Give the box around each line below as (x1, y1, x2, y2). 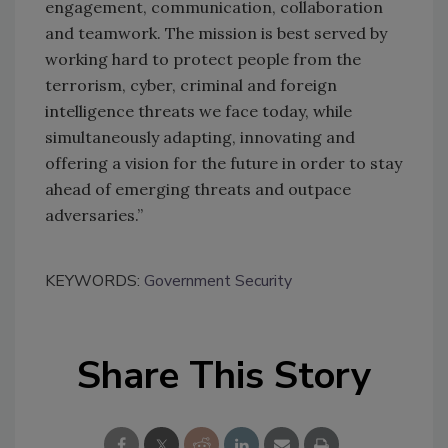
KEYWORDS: (45, 270, 144, 293)
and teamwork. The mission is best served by (45, 23, 387, 44)
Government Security (144, 270, 292, 293)
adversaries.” (45, 205, 143, 226)
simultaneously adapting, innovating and (45, 127, 355, 148)
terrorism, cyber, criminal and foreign (45, 75, 337, 96)
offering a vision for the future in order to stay (45, 153, 402, 174)
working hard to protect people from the (45, 49, 361, 70)
